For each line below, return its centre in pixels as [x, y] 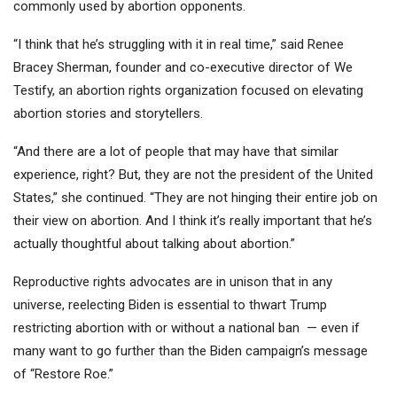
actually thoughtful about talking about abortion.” [154, 244]
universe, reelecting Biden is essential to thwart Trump [170, 305]
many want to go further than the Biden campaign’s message [191, 351]
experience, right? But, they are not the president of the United [193, 175]
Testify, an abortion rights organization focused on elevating [188, 91]
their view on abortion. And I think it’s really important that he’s [193, 221]
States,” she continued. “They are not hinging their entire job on [195, 198]
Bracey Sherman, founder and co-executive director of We [183, 68]
